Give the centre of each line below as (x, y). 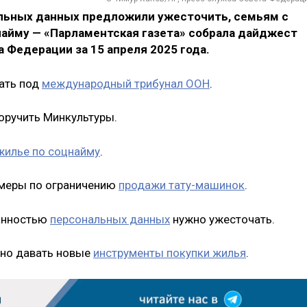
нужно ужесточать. (222, 219)
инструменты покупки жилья (170, 253)
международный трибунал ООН (126, 83)
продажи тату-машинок (182, 185)
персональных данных (110, 219)
